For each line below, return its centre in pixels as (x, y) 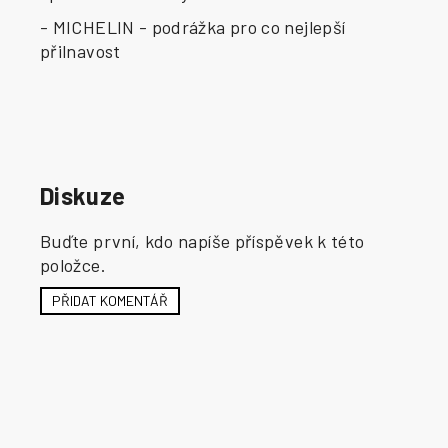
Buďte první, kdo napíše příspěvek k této (202, 241)
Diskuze (83, 196)
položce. (73, 265)
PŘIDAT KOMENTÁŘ (110, 300)
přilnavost (80, 51)
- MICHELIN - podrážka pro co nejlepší (193, 27)
